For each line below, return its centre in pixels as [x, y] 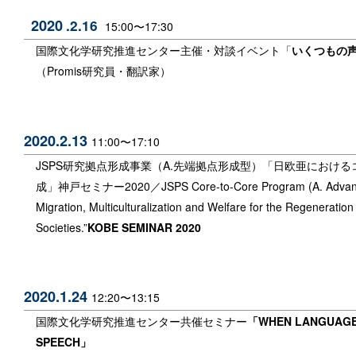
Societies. [60, 227]
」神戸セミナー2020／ [104, 186]
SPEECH [58, 341]
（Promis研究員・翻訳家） [103, 71]
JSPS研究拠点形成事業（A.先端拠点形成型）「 [155, 165]
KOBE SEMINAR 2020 [144, 227]
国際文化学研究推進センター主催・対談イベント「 [164, 50]
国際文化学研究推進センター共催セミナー [141, 321]
